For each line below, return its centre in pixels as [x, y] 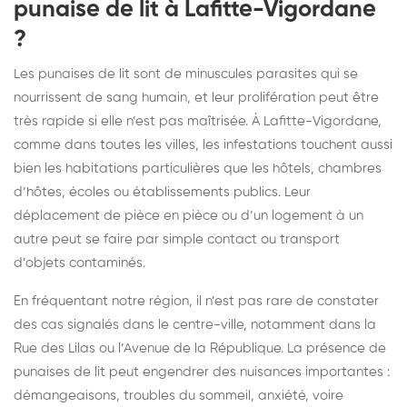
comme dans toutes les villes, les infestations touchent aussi [203, 144]
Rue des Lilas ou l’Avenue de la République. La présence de [200, 348]
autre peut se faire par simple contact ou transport [177, 239]
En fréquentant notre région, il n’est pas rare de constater [196, 301]
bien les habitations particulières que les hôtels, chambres [198, 168]
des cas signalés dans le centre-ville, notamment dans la [195, 324]
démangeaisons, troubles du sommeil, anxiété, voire [179, 395]
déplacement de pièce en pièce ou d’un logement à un [189, 215]
